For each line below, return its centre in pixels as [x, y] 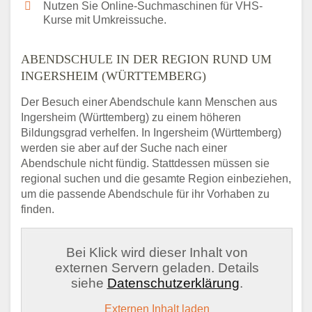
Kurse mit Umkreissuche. [105, 20]
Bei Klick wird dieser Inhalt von [157, 253]
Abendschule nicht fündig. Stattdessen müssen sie [145, 164]
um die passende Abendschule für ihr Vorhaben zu [145, 194]
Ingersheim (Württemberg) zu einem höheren [131, 118]
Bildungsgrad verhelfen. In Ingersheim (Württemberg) [151, 133]
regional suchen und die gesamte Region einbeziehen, [156, 179]
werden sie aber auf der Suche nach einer [124, 148]
